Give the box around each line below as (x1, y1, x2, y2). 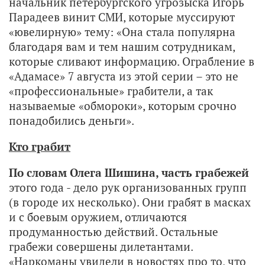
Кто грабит (9, 138, 70, 154)
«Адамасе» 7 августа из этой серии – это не (9, 68, 238, 83)
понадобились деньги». (9, 112, 134, 128)
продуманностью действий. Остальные (9, 224, 218, 239)
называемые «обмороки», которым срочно (9, 98, 237, 113)
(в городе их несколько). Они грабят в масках (9, 194, 251, 209)
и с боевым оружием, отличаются (9, 209, 187, 224)
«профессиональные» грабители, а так (9, 83, 213, 98)
